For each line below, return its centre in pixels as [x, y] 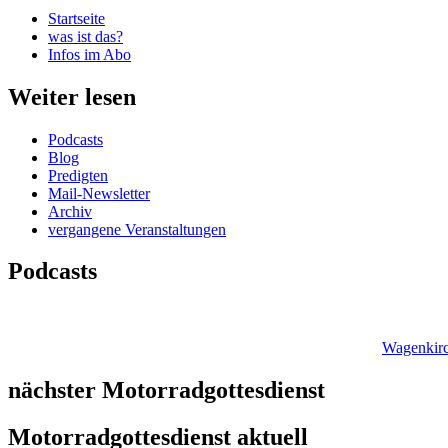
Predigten [78, 175]
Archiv [70, 211]
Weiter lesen [72, 96]
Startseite [76, 18]
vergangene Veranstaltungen [137, 229]
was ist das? [85, 36]
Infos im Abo [89, 54]
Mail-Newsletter [99, 193]
